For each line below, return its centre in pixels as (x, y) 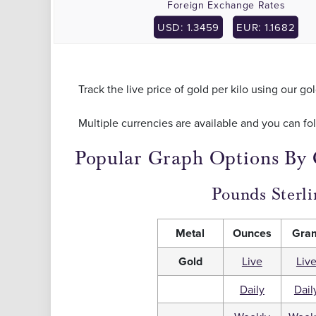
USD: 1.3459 (188, 27)
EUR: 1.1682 (266, 27)
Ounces (252, 233)
